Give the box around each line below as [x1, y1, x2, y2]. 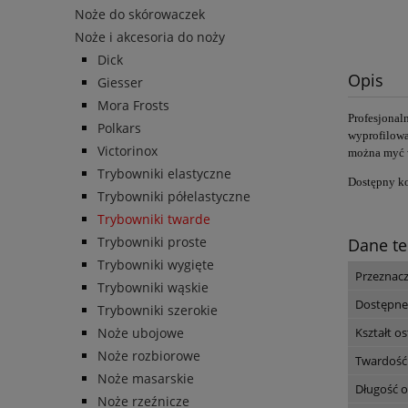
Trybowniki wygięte [97, 256, 214, 274]
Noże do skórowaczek [75, 5, 205, 24]
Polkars [97, 119, 141, 138]
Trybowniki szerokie [97, 301, 218, 320]
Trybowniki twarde [97, 210, 210, 229]
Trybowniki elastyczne [97, 165, 231, 183]
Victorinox [97, 142, 158, 160]
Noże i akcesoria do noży [75, 28, 225, 46]
